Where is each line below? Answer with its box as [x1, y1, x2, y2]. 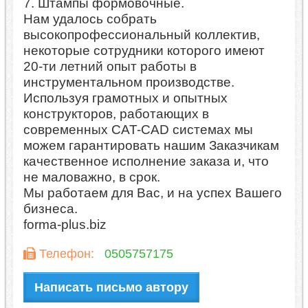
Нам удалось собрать [23, 12, 157, 27]
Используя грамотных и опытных [23, 91, 228, 106]
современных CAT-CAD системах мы [23, 122, 253, 137]
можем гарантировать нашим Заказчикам [23, 138, 279, 153]
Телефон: [38, 247, 94, 261]
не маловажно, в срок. [23, 170, 160, 185]
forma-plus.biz [23, 217, 107, 232]
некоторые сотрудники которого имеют [23, 43, 265, 58]
